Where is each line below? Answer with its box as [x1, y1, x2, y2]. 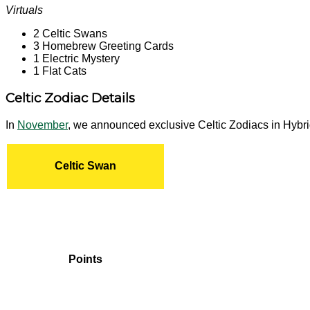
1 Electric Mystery [33, 52, 120, 64]
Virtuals [6, 3, 43, 16]
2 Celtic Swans [33, 27, 107, 39]
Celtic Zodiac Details [6, 90, 135, 107]
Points [69, 253, 102, 265]
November [17, 119, 68, 131]
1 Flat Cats [33, 64, 86, 77]
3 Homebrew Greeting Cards [33, 39, 174, 52]
